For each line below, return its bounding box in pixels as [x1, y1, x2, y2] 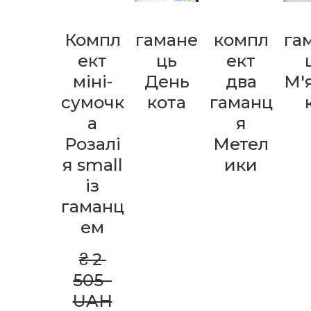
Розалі [64, 133, 121, 154]
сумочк [60, 92, 124, 112]
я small [62, 154, 123, 175]
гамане [135, 29, 198, 50]
